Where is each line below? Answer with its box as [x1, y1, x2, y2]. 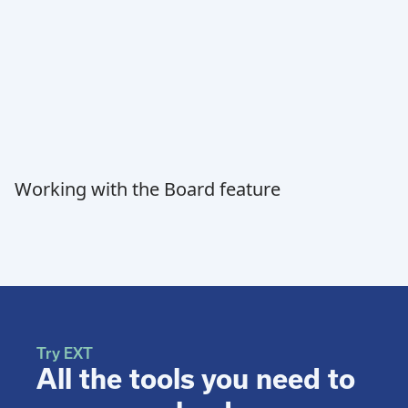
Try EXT [36, 344, 93, 362]
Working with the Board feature [15, 176, 280, 201]
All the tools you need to [36, 362, 355, 394]
